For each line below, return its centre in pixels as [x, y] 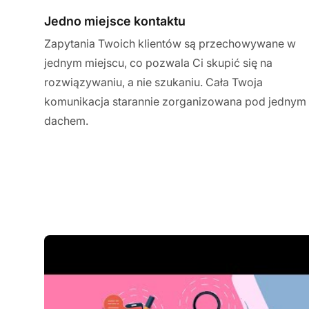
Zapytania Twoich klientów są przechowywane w [170, 43]
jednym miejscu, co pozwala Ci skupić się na [158, 62]
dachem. [66, 120]
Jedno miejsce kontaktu [115, 21]
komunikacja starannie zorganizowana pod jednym [175, 101]
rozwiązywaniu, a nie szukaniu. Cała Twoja [153, 82]
